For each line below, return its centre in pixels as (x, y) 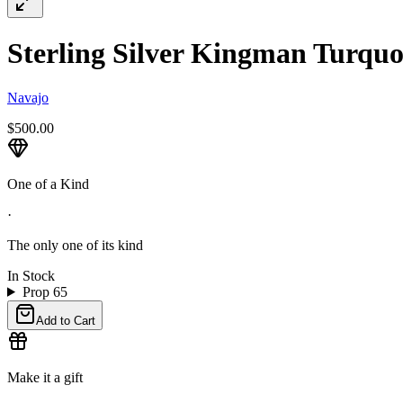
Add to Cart (66, 320)
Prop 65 (45, 291)
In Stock (31, 275)
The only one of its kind (75, 245)
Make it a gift (45, 377)
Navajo (28, 97)
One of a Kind (48, 184)
